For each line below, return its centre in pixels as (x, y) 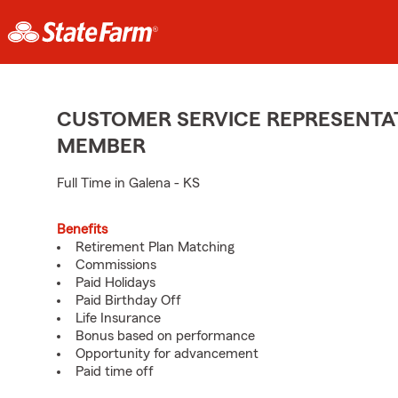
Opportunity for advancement (167, 354)
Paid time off (115, 371)
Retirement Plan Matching (155, 247)
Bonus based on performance (165, 336)
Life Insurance (118, 318)
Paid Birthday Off (128, 300)
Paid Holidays (115, 283)
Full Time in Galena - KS (128, 183)
